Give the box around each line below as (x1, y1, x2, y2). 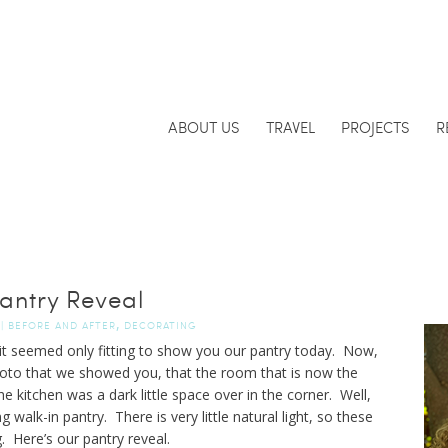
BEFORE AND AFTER (7, 318, 116, 332)
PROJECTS (340, 117, 410, 137)
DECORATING (123, 318, 197, 332)
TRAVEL (265, 117, 315, 137)
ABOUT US (167, 117, 240, 137)
